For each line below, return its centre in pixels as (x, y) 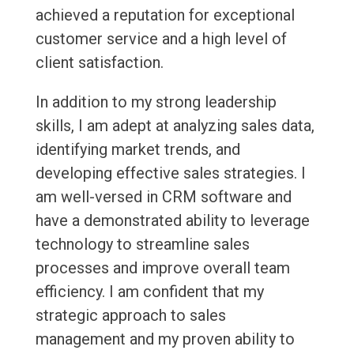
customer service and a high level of (161, 39)
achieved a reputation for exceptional (165, 15)
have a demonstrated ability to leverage (172, 221)
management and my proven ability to (165, 339)
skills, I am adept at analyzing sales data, (175, 126)
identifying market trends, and (137, 150)
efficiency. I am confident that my (149, 292)
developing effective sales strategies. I (170, 173)
